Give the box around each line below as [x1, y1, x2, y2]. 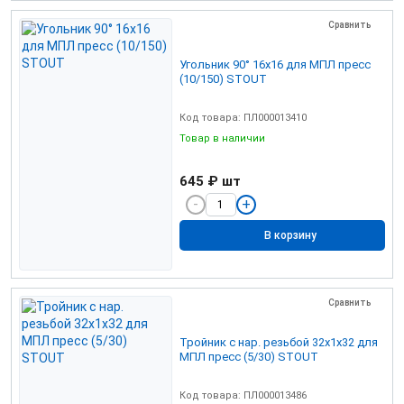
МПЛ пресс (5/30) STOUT [179, 349, 318, 363]
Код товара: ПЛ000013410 [179, 111, 307, 124]
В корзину [264, 229, 317, 243]
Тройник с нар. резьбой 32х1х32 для [179, 335, 378, 349]
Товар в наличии [179, 132, 268, 144]
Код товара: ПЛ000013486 [179, 389, 307, 401]
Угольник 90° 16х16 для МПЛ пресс [179, 57, 233, 71]
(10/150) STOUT [179, 71, 267, 86]
